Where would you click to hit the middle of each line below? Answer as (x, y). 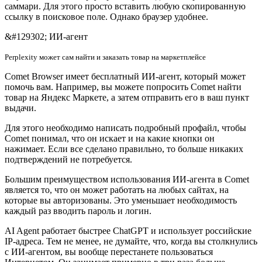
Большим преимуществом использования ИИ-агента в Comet (127, 179)
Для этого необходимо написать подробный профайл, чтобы (125, 127)
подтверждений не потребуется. (68, 159)
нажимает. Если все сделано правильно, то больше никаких (124, 149)
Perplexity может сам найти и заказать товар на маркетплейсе (105, 57)
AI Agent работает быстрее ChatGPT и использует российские (128, 230)
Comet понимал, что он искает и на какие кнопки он (110, 138)
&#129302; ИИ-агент (46, 36)
